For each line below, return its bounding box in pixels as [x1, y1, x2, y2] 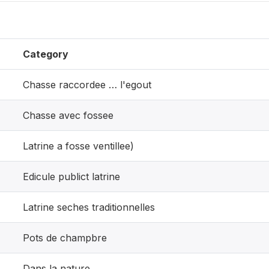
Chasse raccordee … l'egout [23, 79, 151, 91]
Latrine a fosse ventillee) [23, 140, 134, 152]
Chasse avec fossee [23, 109, 113, 121]
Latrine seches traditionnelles [23, 201, 155, 213]
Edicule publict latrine [23, 171, 120, 183]
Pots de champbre [23, 232, 107, 244]
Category [23, 48, 68, 60]
